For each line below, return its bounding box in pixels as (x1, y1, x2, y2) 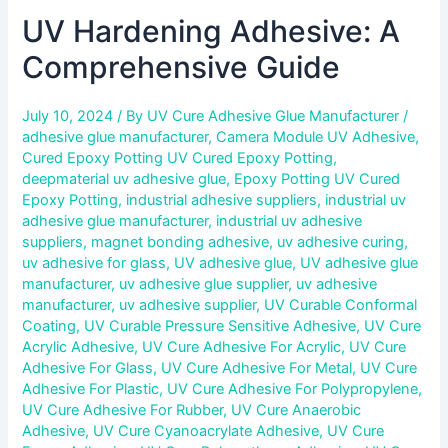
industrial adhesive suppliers (126, 190, 318, 209)
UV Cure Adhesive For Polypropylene (167, 379, 419, 398)
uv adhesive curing (277, 232, 405, 251)
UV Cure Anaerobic (231, 400, 362, 419)
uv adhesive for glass (22, 253, 167, 272)
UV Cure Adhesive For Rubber (22, 400, 224, 419)
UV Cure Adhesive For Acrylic (142, 337, 342, 356)
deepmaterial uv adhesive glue (22, 169, 227, 188)
